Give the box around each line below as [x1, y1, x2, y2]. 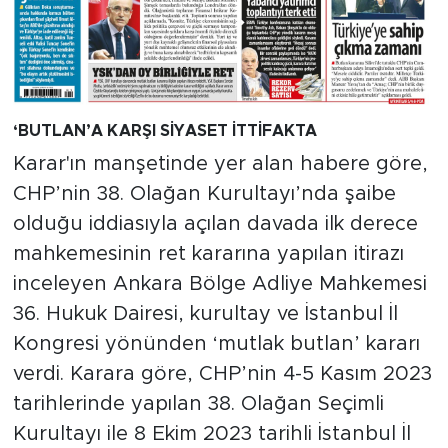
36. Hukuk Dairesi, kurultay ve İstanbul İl [12, 304, 398, 325]
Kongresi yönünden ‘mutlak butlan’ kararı [12, 334, 420, 355]
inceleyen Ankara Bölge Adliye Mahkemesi [12, 274, 427, 295]
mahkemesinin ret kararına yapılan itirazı [12, 244, 404, 265]
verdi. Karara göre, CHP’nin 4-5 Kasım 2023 [12, 364, 432, 385]
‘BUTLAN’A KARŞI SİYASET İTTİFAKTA [12, 122, 317, 139]
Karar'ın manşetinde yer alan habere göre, [12, 154, 428, 175]
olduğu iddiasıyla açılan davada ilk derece [12, 214, 418, 235]
